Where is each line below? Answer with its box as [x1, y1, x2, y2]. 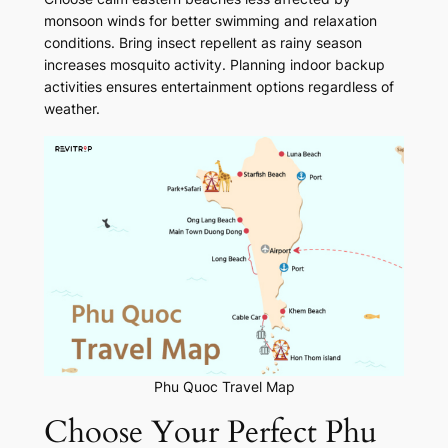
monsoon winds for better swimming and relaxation [43, 12, 377, 30]
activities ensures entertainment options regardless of [43, 78, 394, 96]
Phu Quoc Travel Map [153, 378, 295, 396]
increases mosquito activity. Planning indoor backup [43, 56, 385, 74]
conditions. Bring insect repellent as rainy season [43, 34, 362, 52]
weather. [43, 100, 100, 118]
